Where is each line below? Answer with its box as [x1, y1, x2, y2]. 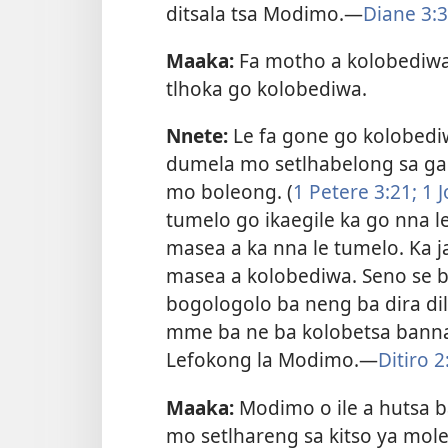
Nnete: [166, 122, 228, 150]
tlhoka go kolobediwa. [166, 75, 367, 103]
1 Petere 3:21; [293, 178, 417, 206]
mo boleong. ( [166, 178, 293, 206]
